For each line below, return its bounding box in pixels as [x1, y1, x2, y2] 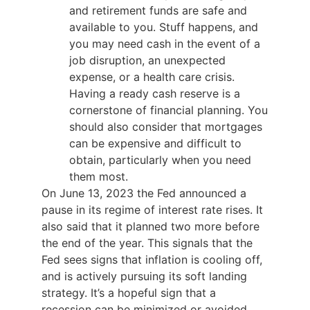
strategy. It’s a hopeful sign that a [42, 286, 216, 300]
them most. [69, 170, 131, 184]
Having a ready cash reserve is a [69, 86, 240, 101]
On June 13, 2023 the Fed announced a [42, 186, 246, 201]
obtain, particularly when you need [69, 153, 251, 167]
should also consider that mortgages [69, 120, 262, 134]
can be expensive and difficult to [69, 136, 241, 151]
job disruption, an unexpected [69, 53, 226, 68]
